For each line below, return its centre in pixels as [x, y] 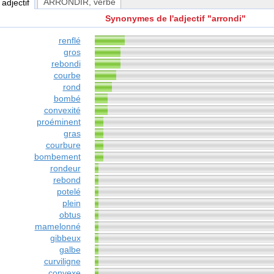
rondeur [65, 168]
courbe [67, 76]
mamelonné [57, 227]
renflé [69, 41]
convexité [62, 110]
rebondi [66, 64]
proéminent [58, 122]
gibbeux [65, 238]
